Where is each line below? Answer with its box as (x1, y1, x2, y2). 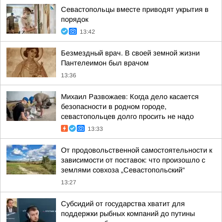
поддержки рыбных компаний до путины (61, 210, 195, 218)
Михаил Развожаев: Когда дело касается (61, 93, 199, 101)
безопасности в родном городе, (61, 103, 166, 111)
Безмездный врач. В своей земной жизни (61, 49, 200, 57)
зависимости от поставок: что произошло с (61, 156, 205, 164)
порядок (61, 15, 88, 23)
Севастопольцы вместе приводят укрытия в (61, 5, 209, 13)
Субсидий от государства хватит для (61, 200, 185, 208)
